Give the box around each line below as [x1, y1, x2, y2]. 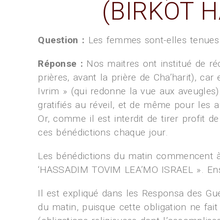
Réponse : [38, 58, 83, 69]
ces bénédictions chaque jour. [38, 127, 168, 138]
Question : [38, 34, 85, 46]
